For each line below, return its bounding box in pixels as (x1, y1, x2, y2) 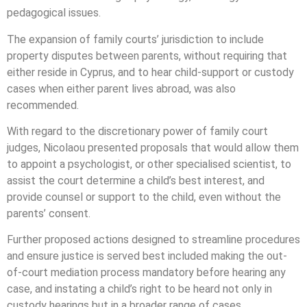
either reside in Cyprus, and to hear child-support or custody (7, 65, 294, 79)
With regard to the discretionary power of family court (7, 125, 268, 138)
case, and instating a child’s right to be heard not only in (7, 282, 272, 296)
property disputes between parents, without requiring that (7, 49, 287, 62)
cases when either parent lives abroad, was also (7, 82, 236, 95)
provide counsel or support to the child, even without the (7, 191, 281, 204)
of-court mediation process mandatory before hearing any (7, 266, 286, 280)
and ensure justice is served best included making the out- (7, 249, 287, 263)
